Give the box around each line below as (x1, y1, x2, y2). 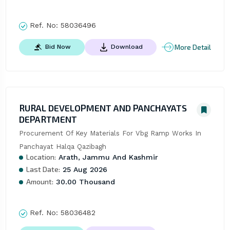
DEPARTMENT (18, 113, 77, 125)
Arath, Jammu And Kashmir (55, 153, 158, 162)
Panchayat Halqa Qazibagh (18, 143, 106, 151)
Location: (26, 152, 56, 162)
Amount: (26, 177, 53, 186)
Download (110, 43, 143, 51)
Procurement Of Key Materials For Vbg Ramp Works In (18, 129, 201, 138)
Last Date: (26, 165, 60, 174)
